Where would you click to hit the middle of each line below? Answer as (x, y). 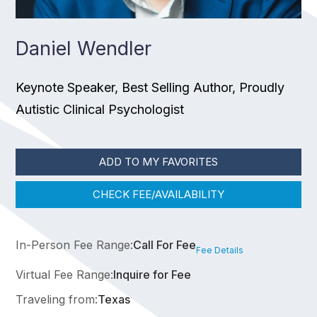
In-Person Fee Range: (75, 244)
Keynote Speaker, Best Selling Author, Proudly (150, 87)
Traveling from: (57, 299)
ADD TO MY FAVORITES (158, 162)
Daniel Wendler (84, 48)
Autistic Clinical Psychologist (100, 109)
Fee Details (220, 250)
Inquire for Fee (152, 275)
